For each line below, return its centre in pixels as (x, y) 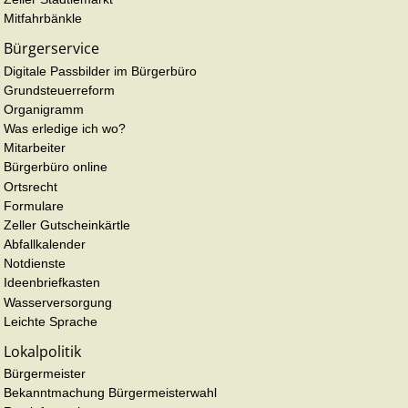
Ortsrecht (31, 186)
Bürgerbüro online (56, 167)
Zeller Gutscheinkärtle (67, 224)
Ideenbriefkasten (52, 283)
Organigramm (44, 109)
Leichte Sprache (51, 321)
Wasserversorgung (58, 302)
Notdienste (35, 264)
